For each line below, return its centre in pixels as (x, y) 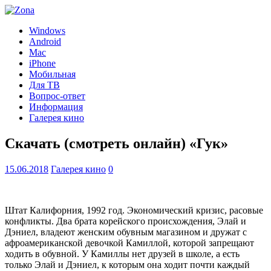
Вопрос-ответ (57, 96)
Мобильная (52, 74)
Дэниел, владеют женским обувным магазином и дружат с (126, 232)
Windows (47, 31)
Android (45, 41)
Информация (56, 107)
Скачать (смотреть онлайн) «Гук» (116, 143)
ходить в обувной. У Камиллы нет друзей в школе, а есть (122, 253)
